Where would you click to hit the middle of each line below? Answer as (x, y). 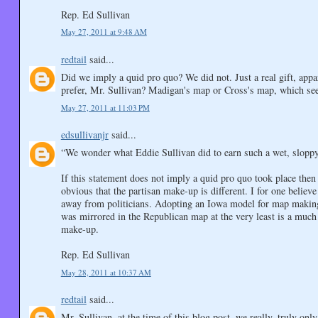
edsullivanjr (84, 134)
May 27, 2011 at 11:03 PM (105, 107)
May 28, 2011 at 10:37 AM (106, 272)
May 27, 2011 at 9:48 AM (104, 32)
